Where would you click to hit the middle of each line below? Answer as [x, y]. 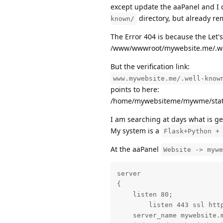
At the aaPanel [136, 149]
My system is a [136, 131]
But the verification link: [150, 67]
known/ [122, 19]
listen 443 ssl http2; [133, 205]
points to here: [135, 90]
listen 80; [145, 195]
